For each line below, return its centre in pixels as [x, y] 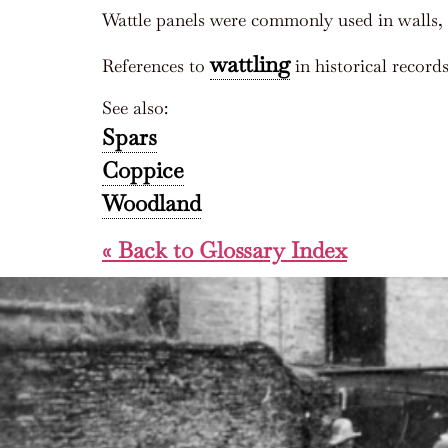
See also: [135, 107]
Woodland [151, 203]
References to [156, 65]
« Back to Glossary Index [224, 251]
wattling [250, 64]
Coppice [143, 170]
